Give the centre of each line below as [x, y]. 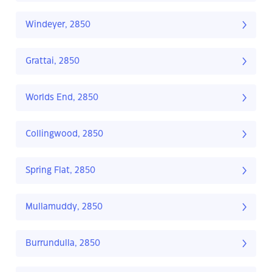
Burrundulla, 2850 [63, 244]
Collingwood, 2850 [64, 134]
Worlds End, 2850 [62, 98]
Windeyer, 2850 [58, 25]
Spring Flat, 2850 [60, 171]
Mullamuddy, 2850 [64, 207]
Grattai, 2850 [53, 62]
